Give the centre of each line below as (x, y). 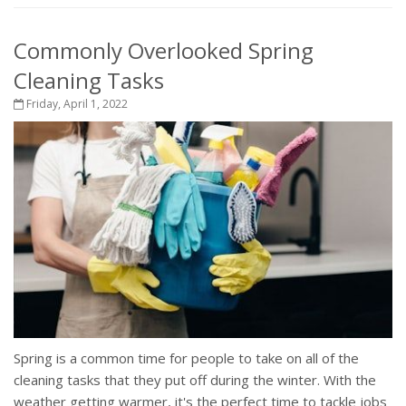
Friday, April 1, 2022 (76, 104)
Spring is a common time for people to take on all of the (186, 358)
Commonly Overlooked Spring (164, 51)
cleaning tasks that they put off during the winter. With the (195, 380)
